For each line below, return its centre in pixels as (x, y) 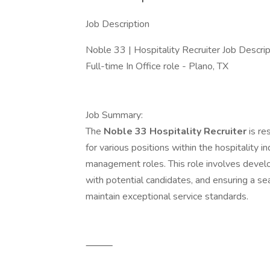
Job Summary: (115, 115)
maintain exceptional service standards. (168, 196)
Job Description (118, 24)
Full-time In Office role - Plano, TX (158, 66)
